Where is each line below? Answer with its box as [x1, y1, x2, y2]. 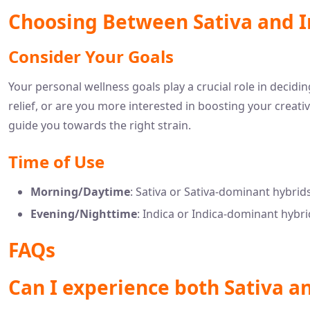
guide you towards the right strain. [8, 117, 191, 133]
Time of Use [8, 149, 104, 173]
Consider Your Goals [8, 44, 174, 68]
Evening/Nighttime [30, 206, 137, 221]
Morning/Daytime [30, 183, 130, 199]
